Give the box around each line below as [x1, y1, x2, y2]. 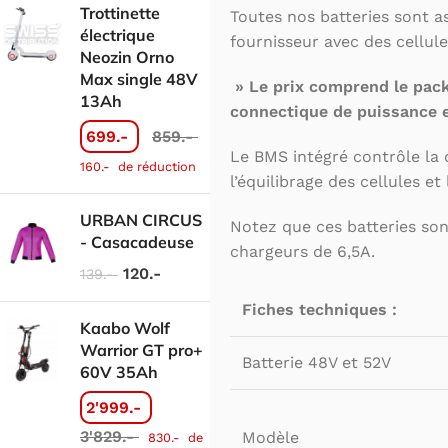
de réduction [114, 158, 196, 174]
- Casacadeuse [80, 231, 194, 252]
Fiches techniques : [242, 300, 397, 320]
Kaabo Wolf [80, 317, 170, 338]
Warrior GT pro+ [80, 339, 203, 360]
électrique [80, 24, 155, 45]
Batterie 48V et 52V [242, 353, 391, 373]
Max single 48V [80, 68, 198, 89]
